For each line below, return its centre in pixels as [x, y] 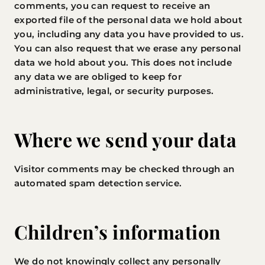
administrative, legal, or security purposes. [114, 91]
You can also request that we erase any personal [128, 48]
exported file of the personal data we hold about [128, 20]
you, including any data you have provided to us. [129, 34]
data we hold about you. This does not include [123, 62]
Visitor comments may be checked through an [125, 169]
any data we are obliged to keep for [98, 77]
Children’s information [118, 232]
